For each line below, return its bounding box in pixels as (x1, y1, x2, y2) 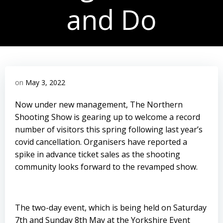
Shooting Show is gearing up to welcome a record (15, 111, 200, 122)
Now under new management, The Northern (15, 99, 183, 110)
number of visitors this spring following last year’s (15, 124, 203, 135)
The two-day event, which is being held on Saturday (15, 202, 207, 213)
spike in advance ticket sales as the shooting (15, 149, 180, 160)
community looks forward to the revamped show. (15, 161, 198, 172)
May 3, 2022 (25, 78, 65, 87)
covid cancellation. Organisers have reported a (15, 136, 187, 147)
